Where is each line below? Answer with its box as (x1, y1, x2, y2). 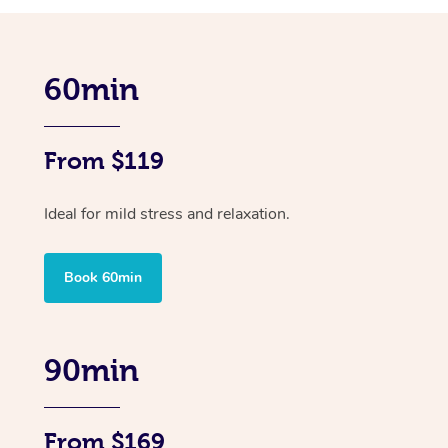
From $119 (44, 147, 164, 174)
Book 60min (64, 267, 142, 287)
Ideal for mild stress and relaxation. (44, 202, 290, 225)
